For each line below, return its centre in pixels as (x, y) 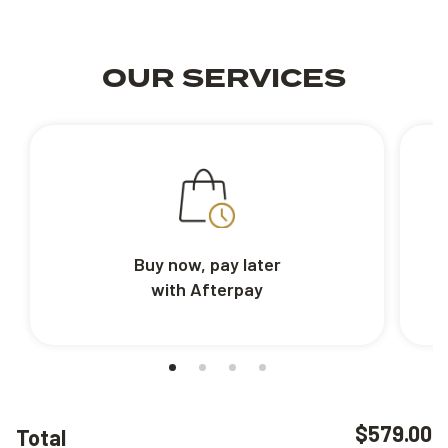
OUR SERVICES (224, 79)
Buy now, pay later (207, 264)
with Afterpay (207, 289)
